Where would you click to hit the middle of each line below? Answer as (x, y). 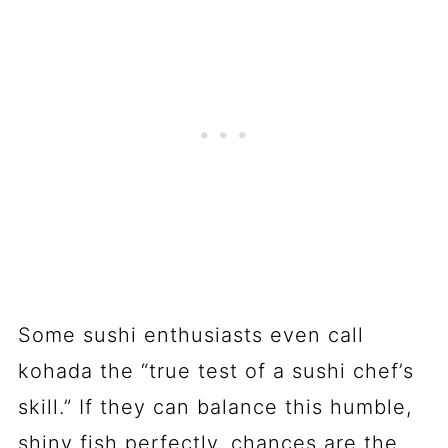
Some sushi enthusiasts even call (190, 334)
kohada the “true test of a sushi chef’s (215, 370)
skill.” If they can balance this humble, (214, 406)
